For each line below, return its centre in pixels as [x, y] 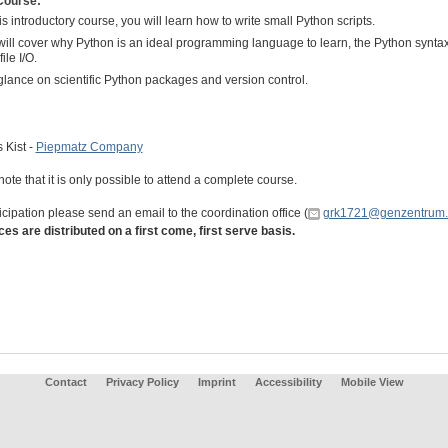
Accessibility [289, 382]
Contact [65, 382]
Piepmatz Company [89, 147]
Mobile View [372, 382]
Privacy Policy [142, 382]
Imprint [216, 382]
